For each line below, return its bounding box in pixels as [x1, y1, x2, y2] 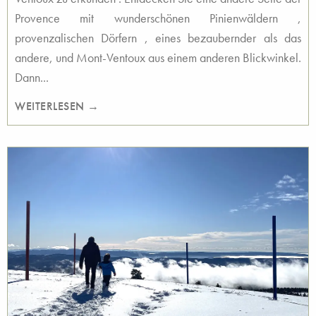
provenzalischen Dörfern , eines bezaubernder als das [15, 30, 301, 46]
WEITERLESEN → [15, 99, 99, 114]
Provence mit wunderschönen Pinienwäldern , [15, 10, 301, 26]
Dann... [15, 69, 49, 85]
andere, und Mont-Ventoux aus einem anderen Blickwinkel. [15, 49, 301, 66]
